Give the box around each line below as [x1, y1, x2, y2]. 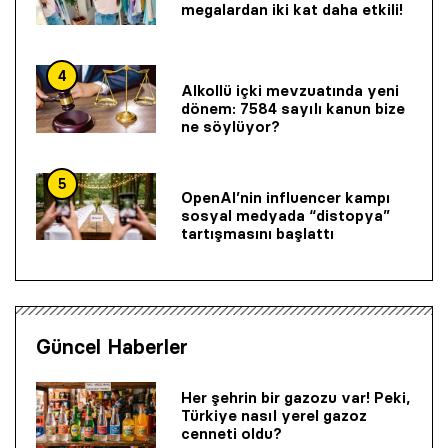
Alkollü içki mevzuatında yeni [181, 80, 399, 100]
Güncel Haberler [36, 335, 188, 360]
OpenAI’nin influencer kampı [181, 188, 390, 208]
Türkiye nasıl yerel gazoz [181, 405, 367, 425]
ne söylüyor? [181, 116, 280, 136]
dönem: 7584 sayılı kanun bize [181, 98, 405, 118]
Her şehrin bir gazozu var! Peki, [181, 387, 410, 407]
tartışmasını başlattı [181, 224, 334, 244]
